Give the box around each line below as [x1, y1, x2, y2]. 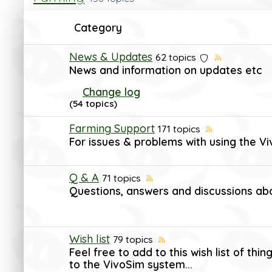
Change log [83, 85, 140, 99]
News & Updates [69, 50, 152, 64]
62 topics [155, 51, 196, 63]
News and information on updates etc [69, 63, 262, 77]
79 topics [113, 233, 153, 245]
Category [74, 21, 122, 34]
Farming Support [69, 121, 155, 135]
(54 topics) [69, 98, 117, 110]
